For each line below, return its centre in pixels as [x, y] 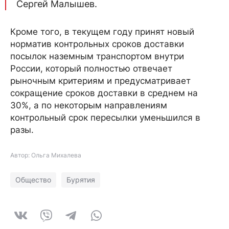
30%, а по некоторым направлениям [89, 105]
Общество [33, 180]
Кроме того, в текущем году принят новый [102, 32]
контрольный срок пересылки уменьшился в [105, 118]
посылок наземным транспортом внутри [97, 56]
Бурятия [81, 180]
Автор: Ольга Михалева [46, 155]
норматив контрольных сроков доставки [97, 44]
